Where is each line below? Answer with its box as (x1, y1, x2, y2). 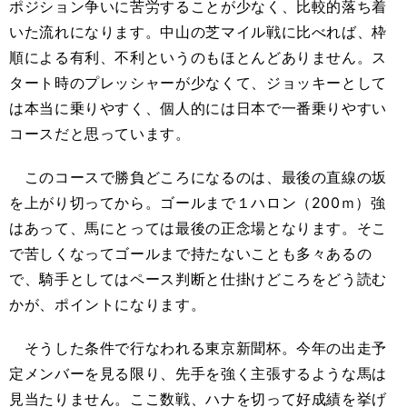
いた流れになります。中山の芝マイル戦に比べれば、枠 (9, 23, 388, 42)
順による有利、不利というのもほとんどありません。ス (9, 48, 387, 67)
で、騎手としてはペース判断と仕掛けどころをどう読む (9, 270, 387, 289)
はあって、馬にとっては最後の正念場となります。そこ (9, 219, 387, 238)
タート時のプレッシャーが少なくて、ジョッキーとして (9, 74, 387, 93)
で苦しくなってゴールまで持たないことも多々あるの (9, 244, 372, 263)
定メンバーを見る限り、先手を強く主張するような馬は (9, 364, 387, 383)
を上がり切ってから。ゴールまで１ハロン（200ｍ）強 (9, 194, 386, 213)
